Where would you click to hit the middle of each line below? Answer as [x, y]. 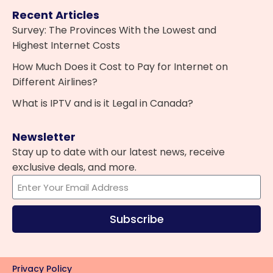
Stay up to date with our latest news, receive [119, 152]
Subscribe [136, 219]
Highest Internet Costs [66, 45]
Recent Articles [56, 15]
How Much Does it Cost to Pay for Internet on [120, 67]
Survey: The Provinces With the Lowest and [114, 30]
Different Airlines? [56, 82]
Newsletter [44, 137]
